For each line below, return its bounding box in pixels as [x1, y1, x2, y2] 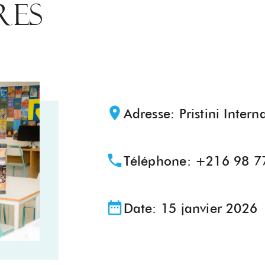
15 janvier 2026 [160, 201, 258, 216]
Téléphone [123, 153, 187, 169]
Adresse [123, 106, 171, 122]
